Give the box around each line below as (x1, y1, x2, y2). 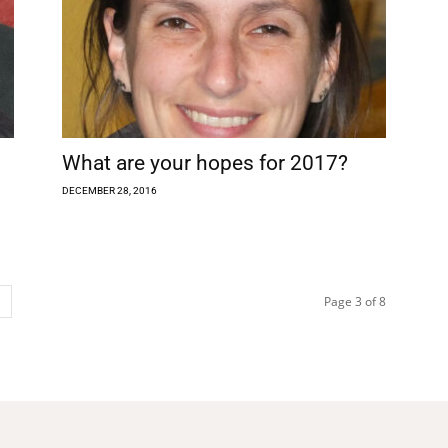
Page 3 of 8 (324, 292, 386, 310)
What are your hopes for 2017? (62, 150, 348, 175)
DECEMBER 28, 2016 (62, 184, 157, 196)
